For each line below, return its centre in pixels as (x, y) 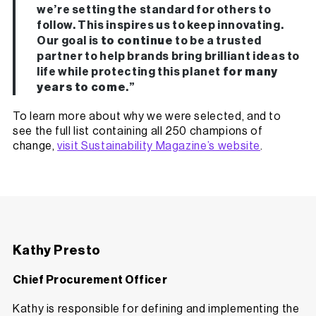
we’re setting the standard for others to (154, 10)
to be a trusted (218, 41)
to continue (138, 41)
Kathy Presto (57, 250)
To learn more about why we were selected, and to (147, 116)
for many (250, 72)
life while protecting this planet (130, 72)
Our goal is (69, 41)
